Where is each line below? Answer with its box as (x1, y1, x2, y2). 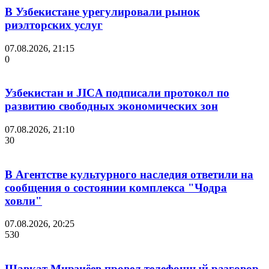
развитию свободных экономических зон (5, 100, 218, 113)
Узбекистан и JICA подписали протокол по (5, 86, 229, 100)
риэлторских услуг (5, 18, 103, 31)
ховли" (5, 194, 42, 207)
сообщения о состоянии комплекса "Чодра (5, 181, 227, 194)
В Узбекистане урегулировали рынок (5, 5, 200, 18)
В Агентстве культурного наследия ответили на (5, 168, 253, 181)
